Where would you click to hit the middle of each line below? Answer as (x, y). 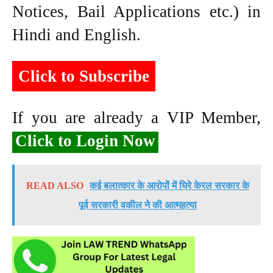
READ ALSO (55, 185)
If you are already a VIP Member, (136, 117)
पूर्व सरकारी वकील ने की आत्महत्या (138, 205)
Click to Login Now (85, 140)
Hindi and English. (76, 34)
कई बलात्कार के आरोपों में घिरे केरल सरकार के (169, 185)
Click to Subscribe (84, 76)
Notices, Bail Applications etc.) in (136, 11)
